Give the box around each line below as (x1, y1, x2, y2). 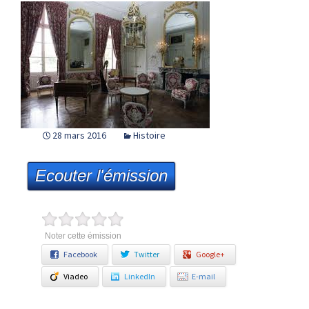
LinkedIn (124, 271, 155, 281)
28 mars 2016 (52, 129, 108, 141)
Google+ (196, 249, 225, 259)
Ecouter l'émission (35, 166, 168, 185)
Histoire (133, 129, 166, 141)
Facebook (63, 249, 97, 259)
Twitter (134, 249, 159, 259)
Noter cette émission (44, 231, 121, 241)
